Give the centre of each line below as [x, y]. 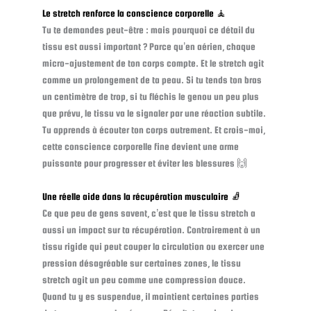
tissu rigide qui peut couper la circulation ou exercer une [153, 247]
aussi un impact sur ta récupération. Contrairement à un [151, 230]
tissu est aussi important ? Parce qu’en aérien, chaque [149, 47]
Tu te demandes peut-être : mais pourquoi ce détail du [148, 30]
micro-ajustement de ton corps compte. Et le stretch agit [153, 64]
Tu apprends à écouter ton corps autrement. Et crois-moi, [153, 130]
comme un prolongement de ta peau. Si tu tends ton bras [152, 80]
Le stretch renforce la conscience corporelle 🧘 [134, 14]
